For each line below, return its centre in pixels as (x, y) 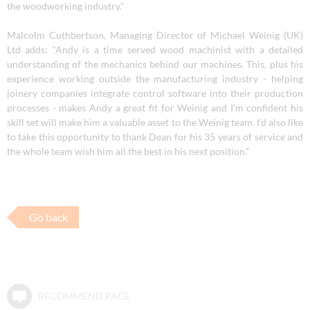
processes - (33, 107)
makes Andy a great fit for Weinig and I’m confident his (181, 107)
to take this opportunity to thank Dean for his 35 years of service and (155, 136)
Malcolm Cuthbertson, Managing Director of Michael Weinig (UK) (155, 35)
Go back (48, 217)
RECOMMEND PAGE (84, 295)
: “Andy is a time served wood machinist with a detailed (174, 49)
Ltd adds (26, 49)
